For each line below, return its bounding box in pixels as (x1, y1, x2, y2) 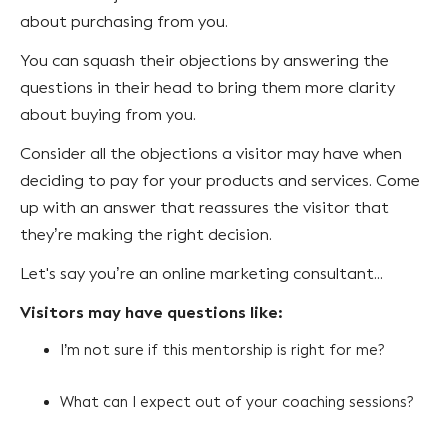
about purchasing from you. (20, 11, 228, 31)
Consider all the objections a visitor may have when (20, 143, 402, 163)
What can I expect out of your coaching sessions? (60, 392, 417, 411)
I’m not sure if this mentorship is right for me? (60, 340, 384, 359)
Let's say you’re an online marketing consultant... (20, 263, 383, 283)
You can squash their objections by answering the (20, 50, 389, 70)
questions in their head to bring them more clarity (20, 77, 395, 97)
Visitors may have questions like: (20, 301, 283, 323)
